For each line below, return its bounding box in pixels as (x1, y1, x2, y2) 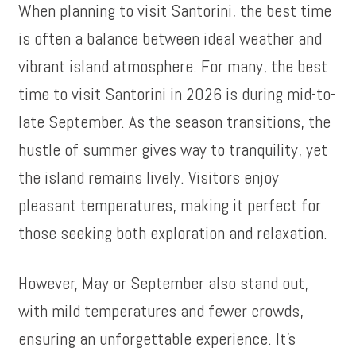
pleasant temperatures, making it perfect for (18, 194, 322, 216)
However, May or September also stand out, (18, 272, 309, 294)
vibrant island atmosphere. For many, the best (18, 55, 328, 77)
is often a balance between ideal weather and (18, 27, 323, 49)
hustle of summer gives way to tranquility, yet (18, 138, 328, 161)
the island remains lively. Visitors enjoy (18, 166, 280, 188)
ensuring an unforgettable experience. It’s (18, 327, 296, 350)
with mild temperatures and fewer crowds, (18, 300, 304, 322)
